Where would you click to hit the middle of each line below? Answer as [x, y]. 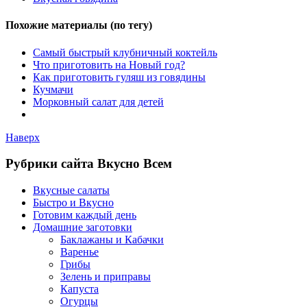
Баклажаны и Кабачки [112, 240]
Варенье [79, 252]
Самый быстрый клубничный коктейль [125, 52]
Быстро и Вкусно [73, 203]
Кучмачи [53, 89]
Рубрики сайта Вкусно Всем [89, 164]
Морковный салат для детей [98, 101]
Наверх [23, 137]
